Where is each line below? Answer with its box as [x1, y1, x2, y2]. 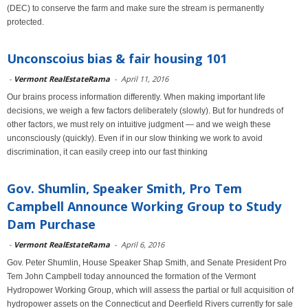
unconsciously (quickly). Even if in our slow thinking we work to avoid [7, 133, 263, 143]
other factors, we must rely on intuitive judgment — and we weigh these [7, 120, 271, 129]
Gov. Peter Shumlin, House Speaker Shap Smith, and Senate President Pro [7, 258, 287, 267]
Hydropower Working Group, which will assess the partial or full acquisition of [7, 285, 294, 295]
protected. [7, 17, 44, 27]
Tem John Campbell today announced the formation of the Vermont [7, 272, 256, 281]
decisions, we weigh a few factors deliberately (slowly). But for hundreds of [7, 106, 283, 115]
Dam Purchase [7, 216, 96, 232]
